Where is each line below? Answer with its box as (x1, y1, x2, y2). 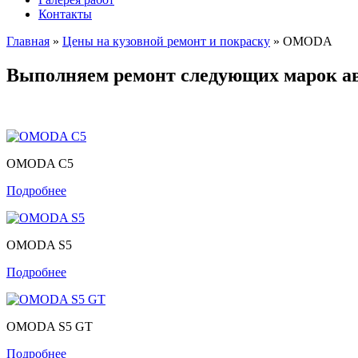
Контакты (38, 7, 92, 21)
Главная (6, 34, 50, 48)
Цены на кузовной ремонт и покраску (62, 34, 270, 48)
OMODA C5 (6, 156, 74, 170)
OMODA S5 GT (6, 319, 93, 333)
